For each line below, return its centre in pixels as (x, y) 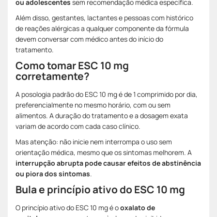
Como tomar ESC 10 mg (72, 65)
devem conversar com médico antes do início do (89, 39)
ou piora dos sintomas (53, 173)
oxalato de (138, 207)
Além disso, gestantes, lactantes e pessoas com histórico (104, 17)
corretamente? (53, 76)
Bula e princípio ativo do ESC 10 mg (100, 189)
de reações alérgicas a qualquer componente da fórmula (102, 28)
